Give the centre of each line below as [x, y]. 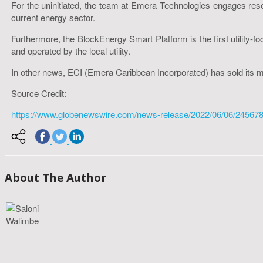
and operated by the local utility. [71, 50]
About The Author [55, 178]
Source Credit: [39, 93]
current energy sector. [53, 17]
